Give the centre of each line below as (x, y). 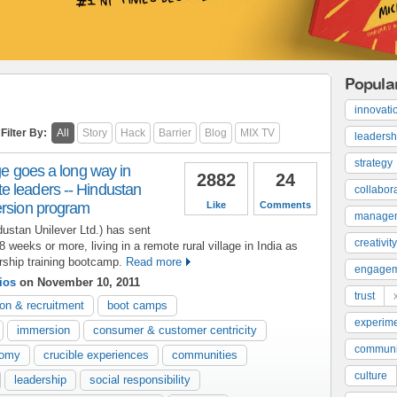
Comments (285, 204)
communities (205, 354)
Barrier (175, 132)
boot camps (137, 305)
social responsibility (140, 379)
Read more (154, 261)
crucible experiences (96, 354)
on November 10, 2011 (78, 282)
